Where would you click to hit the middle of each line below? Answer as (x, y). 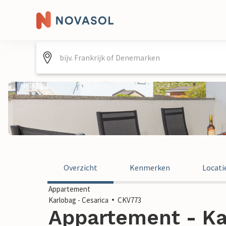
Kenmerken (150, 167)
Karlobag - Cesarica (78, 200)
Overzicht (80, 167)
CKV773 (129, 200)
